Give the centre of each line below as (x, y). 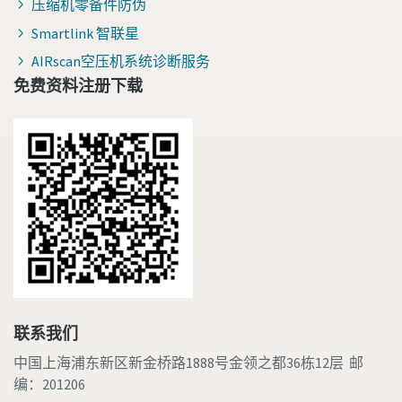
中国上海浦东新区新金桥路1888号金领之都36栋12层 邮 (188, 363)
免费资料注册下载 (78, 86)
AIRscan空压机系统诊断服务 (121, 61)
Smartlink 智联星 (85, 33)
